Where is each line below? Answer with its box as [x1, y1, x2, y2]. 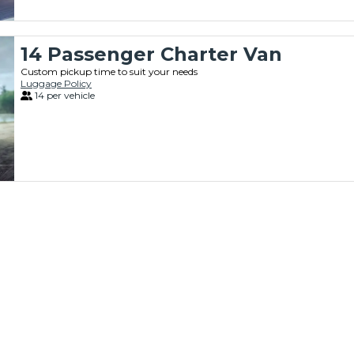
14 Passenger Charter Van [21, 43, 282, 66]
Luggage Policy [21, 77, 92, 89]
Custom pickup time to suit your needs [21, 66, 198, 77]
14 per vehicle [35, 89, 95, 101]
